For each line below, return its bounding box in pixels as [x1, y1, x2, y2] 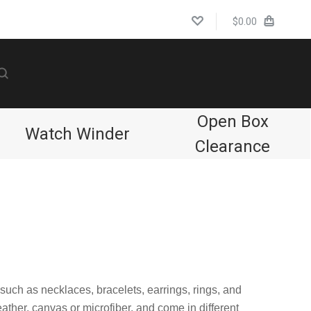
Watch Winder [25, 124, 131, 144]
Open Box [196, 112, 269, 131]
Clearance [195, 137, 271, 156]
